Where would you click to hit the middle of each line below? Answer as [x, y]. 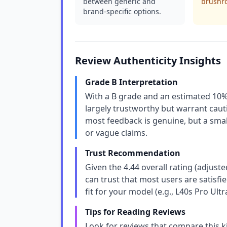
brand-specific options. [122, 11]
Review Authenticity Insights [148, 61]
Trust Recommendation [133, 153]
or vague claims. [116, 133]
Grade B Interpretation [131, 82]
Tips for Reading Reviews [135, 212]
